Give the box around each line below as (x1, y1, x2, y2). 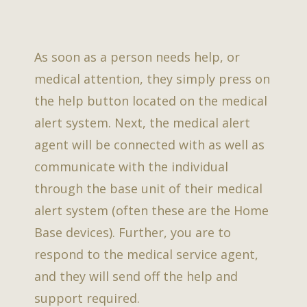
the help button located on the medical (34, 92, 267, 109)
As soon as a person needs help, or (34, 48, 240, 65)
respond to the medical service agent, (34, 245, 258, 262)
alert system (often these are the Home (34, 201, 269, 219)
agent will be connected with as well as (34, 136, 265, 153)
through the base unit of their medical (34, 180, 262, 197)
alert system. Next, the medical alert (34, 114, 250, 131)
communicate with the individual (34, 158, 228, 175)
